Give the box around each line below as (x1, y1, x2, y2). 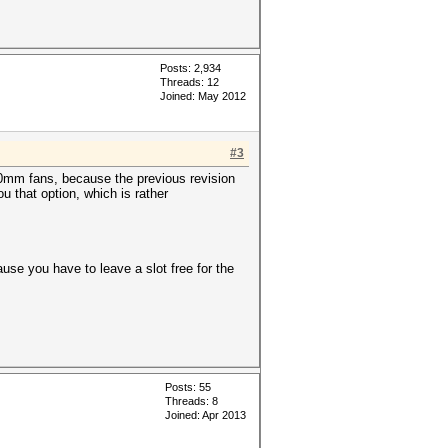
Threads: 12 (160, 76, 219, 89)
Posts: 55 (165, 381, 211, 394)
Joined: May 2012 (160, 90, 246, 103)
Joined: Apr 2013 (165, 409, 246, 422)
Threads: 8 (165, 395, 218, 408)
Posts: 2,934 (160, 62, 221, 75)
